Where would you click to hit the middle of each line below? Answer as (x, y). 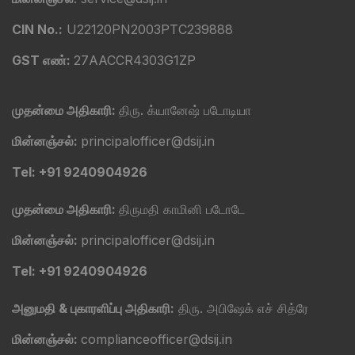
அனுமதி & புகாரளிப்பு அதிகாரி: (93, 309)
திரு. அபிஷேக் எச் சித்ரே (241, 309)
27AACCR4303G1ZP (135, 61)
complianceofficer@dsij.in (157, 340)
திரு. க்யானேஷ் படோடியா (185, 111)
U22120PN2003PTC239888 (148, 30)
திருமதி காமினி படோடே (182, 210)
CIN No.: (37, 30)
